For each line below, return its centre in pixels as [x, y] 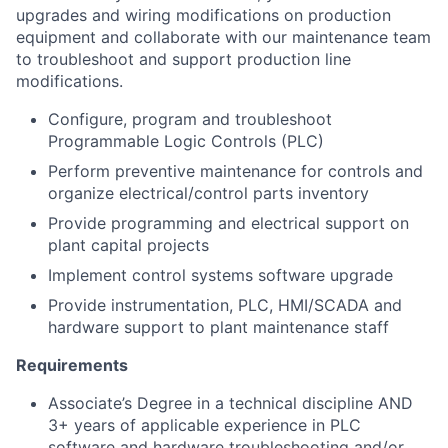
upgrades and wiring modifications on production [203, 15]
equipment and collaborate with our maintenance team [223, 37]
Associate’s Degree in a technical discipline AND [230, 403]
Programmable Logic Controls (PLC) [186, 141]
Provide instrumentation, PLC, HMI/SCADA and [225, 305]
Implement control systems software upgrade [220, 275]
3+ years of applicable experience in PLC [204, 425]
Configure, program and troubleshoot [190, 119]
